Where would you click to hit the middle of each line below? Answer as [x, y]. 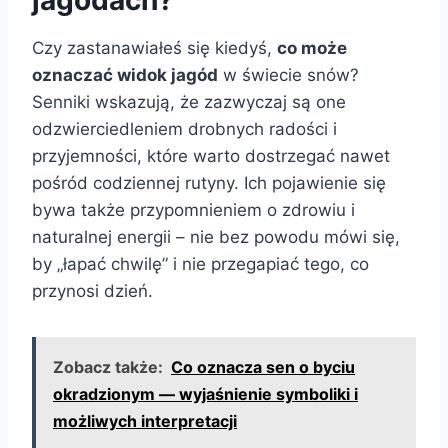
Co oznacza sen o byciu [263, 367]
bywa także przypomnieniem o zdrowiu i [193, 210]
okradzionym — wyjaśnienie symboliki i [205, 394]
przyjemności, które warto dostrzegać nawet [211, 156]
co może [312, 48]
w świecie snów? [288, 75]
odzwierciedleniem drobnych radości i [184, 129]
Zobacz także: [108, 367]
